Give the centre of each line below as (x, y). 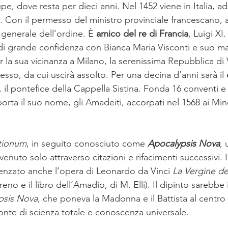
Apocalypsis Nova (184, 144)
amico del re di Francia (142, 34)
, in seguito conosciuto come (87, 144)
